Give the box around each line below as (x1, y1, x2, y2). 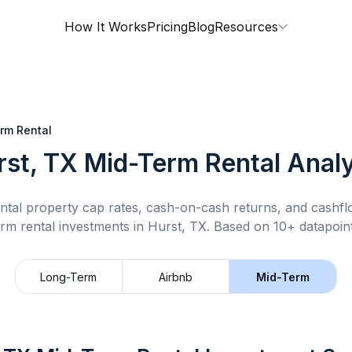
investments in (54, 218, 148, 234)
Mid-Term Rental (83, 148, 280, 178)
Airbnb (159, 269, 192, 284)
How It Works (64, 19, 147, 35)
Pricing (147, 19, 188, 35)
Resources (214, 19, 278, 35)
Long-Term (40, 269, 97, 284)
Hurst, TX (147, 218, 207, 234)
